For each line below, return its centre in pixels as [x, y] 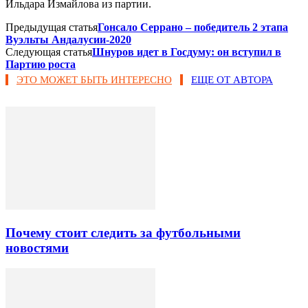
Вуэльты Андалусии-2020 [68, 39]
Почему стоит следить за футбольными [123, 232]
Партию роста [41, 64]
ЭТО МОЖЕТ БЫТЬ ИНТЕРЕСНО [94, 79]
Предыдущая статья [52, 27]
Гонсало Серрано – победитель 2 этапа [193, 27]
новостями [37, 247]
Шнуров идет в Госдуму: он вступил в [187, 52]
